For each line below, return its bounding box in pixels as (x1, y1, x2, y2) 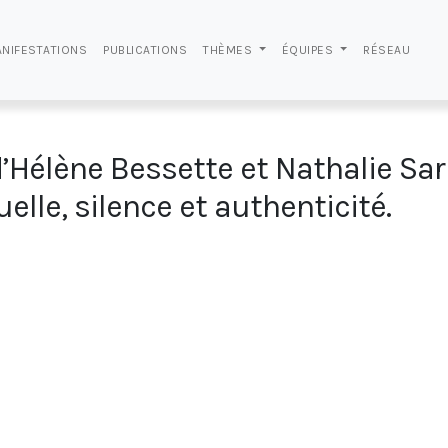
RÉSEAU (363, 43, 410, 57)
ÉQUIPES (281, 43, 337, 57)
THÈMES (203, 43, 256, 57)
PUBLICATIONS (103, 43, 188, 57)
